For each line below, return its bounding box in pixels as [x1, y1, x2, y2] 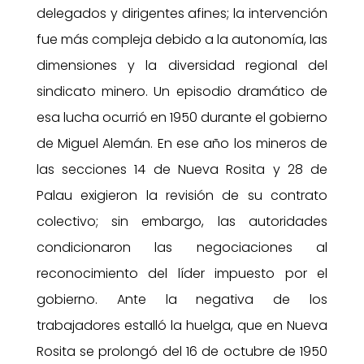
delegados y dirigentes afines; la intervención [36, 3, 328, 23]
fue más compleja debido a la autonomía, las [36, 29, 328, 49]
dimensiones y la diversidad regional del [36, 55, 328, 75]
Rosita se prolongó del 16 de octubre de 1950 [36, 341, 328, 361]
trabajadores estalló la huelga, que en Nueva [36, 315, 328, 335]
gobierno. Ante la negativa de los [36, 289, 328, 309]
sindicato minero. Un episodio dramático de [36, 81, 328, 101]
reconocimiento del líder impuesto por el [36, 263, 328, 283]
